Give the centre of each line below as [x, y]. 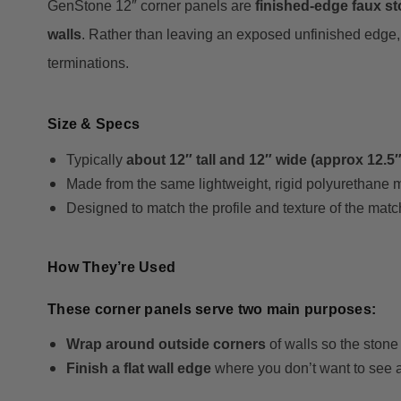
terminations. [88, 64]
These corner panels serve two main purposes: [212, 310]
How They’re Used [111, 268]
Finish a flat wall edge [138, 369]
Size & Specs [94, 124]
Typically [96, 160]
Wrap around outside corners [166, 345]
